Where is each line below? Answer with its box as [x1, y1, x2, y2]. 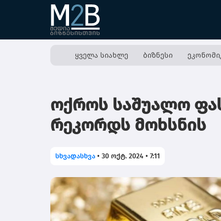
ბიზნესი [143, 51, 173, 60]
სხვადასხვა [55, 152, 95, 160]
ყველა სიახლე [74, 51, 128, 60]
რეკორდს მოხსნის [50, 115, 206, 135]
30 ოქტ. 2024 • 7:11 [102, 152, 160, 160]
